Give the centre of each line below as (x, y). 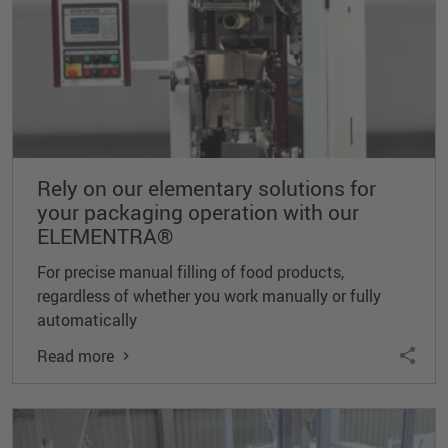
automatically (87, 320)
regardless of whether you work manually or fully (209, 296)
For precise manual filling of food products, (190, 272)
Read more (75, 356)
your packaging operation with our (198, 212)
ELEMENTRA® (105, 236)
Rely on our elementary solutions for (206, 188)
